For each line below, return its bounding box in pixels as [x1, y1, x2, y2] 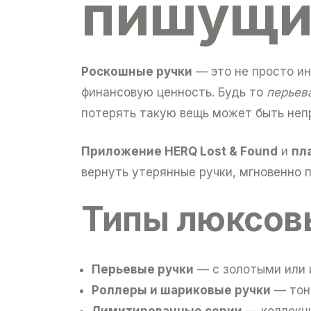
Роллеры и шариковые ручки [92, 283, 271, 297]
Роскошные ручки [81, 64, 192, 78]
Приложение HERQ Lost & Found [81, 144, 278, 158]
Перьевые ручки [92, 262, 194, 276]
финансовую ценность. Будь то [81, 85, 267, 99]
